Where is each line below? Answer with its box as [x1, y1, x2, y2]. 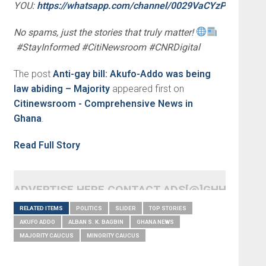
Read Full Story [13, 139, 80, 151]
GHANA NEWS [136, 218, 174, 225]
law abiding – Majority [13, 83, 110, 94]
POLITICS [75, 204, 102, 211]
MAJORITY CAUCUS [19, 232, 74, 239]
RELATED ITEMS [19, 204, 63, 211]
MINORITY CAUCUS [86, 232, 140, 239]
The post [13, 68, 53, 80]
